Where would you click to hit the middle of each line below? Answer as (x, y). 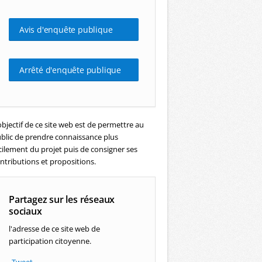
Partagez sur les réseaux (62, 199)
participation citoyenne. (50, 241)
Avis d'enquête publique (66, 30)
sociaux (25, 211)
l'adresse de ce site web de (54, 229)
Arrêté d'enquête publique (70, 70)
